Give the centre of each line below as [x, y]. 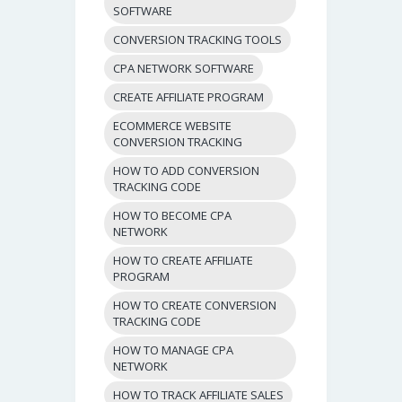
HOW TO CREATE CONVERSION [195, 305]
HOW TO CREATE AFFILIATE [184, 260]
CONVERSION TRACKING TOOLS [198, 39]
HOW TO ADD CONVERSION [187, 170]
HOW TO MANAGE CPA [174, 350]
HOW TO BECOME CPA [173, 215]
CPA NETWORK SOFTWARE [184, 68]
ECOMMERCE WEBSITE [173, 125]
